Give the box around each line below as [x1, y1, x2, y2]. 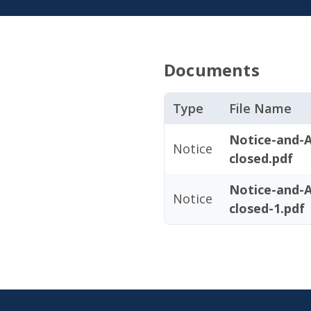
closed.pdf [229, 150, 293, 167]
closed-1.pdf [229, 200, 305, 217]
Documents [164, 58, 260, 81]
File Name [229, 100, 292, 117]
